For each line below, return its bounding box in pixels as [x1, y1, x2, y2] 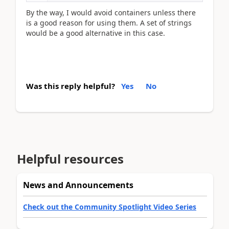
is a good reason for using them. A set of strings [26, 17, 192, 28]
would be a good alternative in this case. [26, 28, 165, 38]
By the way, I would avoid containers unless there [26, 7, 196, 17]
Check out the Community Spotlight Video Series [23, 201, 196, 212]
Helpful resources [17, 150, 124, 167]
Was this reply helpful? [26, 81, 115, 91]
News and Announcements [23, 179, 133, 191]
